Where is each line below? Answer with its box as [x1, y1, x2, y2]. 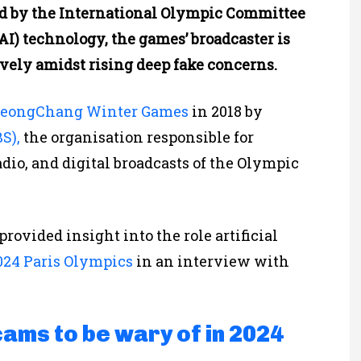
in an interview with [133, 251, 289, 272]
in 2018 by [189, 102, 263, 122]
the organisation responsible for [20, 127, 254, 147]
